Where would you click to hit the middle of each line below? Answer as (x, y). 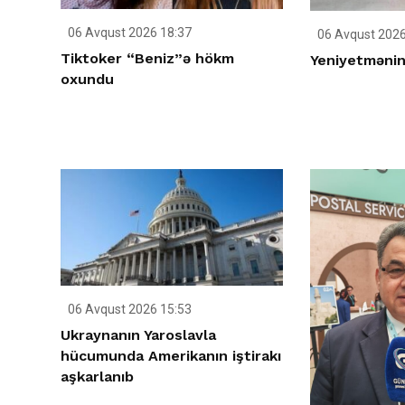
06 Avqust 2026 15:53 (128, 309)
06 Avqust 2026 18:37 (128, 32)
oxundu (87, 79)
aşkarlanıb (97, 376)
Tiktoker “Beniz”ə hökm (147, 58)
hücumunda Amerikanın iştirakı (171, 355)
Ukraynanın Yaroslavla (138, 334)
